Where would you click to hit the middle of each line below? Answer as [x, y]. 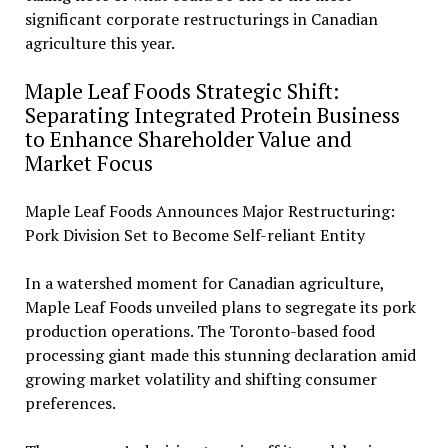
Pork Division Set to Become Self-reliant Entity [194, 235]
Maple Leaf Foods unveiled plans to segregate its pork [220, 307]
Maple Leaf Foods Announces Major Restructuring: [209, 211]
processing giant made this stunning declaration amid [220, 355]
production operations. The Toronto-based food [199, 331]
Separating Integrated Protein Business [212, 115]
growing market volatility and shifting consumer [200, 379]
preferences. [70, 403]
